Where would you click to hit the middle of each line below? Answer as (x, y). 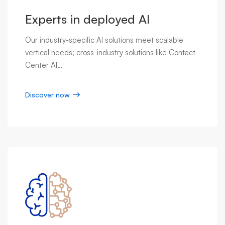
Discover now (47, 95)
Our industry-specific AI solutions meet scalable (104, 40)
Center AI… (44, 65)
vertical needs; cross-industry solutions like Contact (110, 53)
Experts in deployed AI (87, 19)
